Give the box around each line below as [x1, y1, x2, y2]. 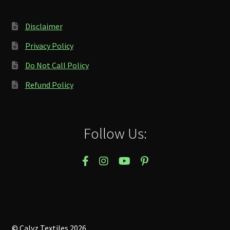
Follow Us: [83, 123, 147, 143]
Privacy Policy [25, 41, 73, 51]
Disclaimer [25, 21, 63, 32]
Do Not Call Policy [25, 60, 89, 71]
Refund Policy [25, 80, 73, 90]
